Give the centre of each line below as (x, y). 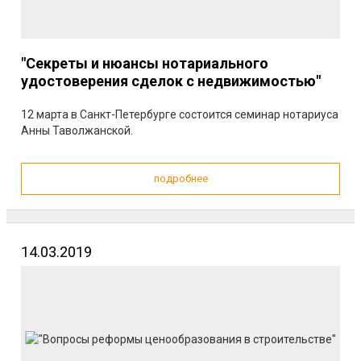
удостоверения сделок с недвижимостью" (171, 81)
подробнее (180, 178)
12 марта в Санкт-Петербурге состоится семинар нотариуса (180, 114)
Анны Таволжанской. (77, 131)
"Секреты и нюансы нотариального (145, 63)
